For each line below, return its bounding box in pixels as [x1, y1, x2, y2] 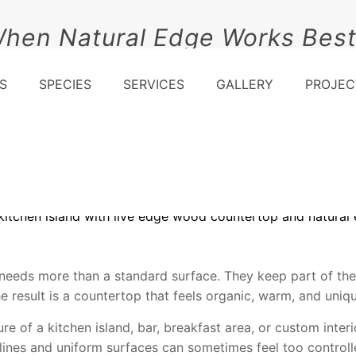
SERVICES [123, 76, 184, 92]
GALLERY [216, 76, 273, 92]
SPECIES [39, 76, 91, 92]
